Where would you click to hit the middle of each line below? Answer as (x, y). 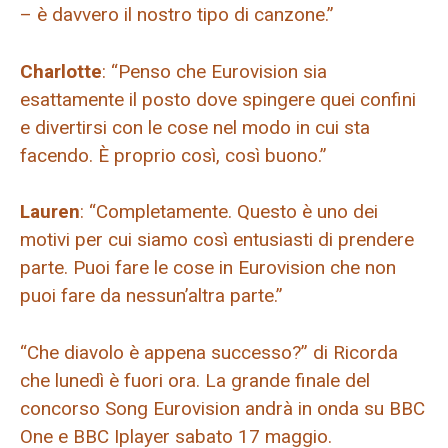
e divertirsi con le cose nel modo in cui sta (195, 127)
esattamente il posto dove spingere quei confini (218, 99)
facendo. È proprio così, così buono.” (173, 155)
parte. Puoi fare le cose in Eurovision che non (208, 268)
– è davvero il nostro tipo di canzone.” (177, 15)
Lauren (50, 212)
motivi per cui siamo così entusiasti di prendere (217, 240)
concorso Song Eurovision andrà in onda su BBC (222, 408)
